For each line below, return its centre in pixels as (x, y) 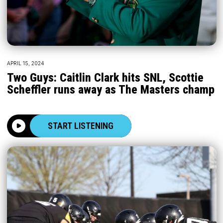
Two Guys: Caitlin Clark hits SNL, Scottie (105, 78)
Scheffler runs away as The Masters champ (111, 90)
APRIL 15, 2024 (25, 63)
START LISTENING (80, 126)
